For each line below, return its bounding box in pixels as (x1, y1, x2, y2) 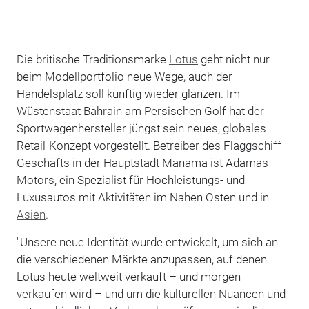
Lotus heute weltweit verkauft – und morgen (16, 269, 241, 283)
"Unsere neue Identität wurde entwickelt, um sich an (16, 235, 278, 249)
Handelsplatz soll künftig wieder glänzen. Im (16, 86, 240, 101)
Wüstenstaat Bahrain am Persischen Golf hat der (16, 103, 264, 118)
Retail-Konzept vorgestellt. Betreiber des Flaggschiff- (16, 138, 285, 152)
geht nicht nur (197, 52, 270, 66)
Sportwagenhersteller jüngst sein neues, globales (16, 121, 266, 135)
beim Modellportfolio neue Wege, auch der (16, 69, 232, 83)
